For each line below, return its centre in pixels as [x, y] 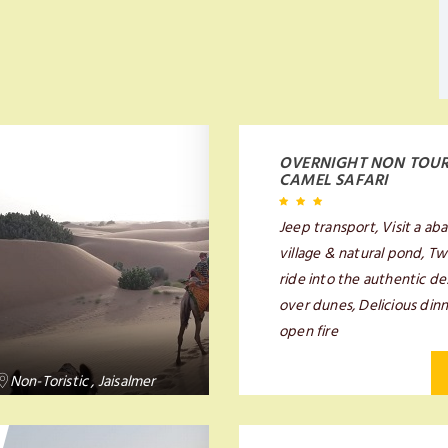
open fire [308, 331]
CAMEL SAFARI [334, 180]
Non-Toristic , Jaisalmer [82, 381]
